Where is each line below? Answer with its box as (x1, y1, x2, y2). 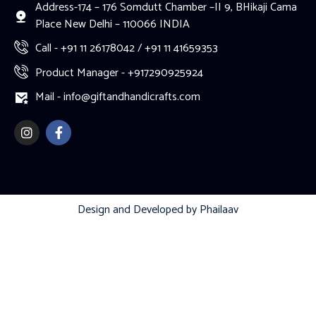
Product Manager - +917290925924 (35, 63, 203, 83)
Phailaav (200, 200, 238, 220)
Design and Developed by (78, 200, 200, 220)
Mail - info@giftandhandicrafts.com (35, 87, 200, 107)
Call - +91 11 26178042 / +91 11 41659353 (35, 39, 218, 59)
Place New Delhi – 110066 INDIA (35, 15, 190, 35)
